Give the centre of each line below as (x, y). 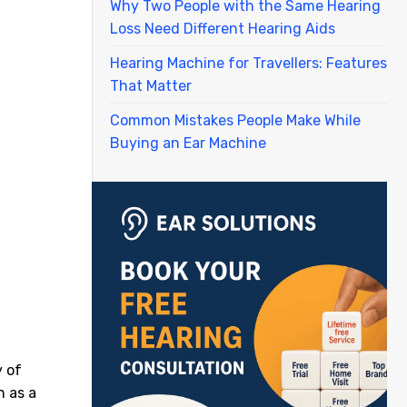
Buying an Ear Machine (188, 143)
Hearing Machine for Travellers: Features (248, 63)
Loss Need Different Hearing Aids (223, 28)
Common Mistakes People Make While (235, 120)
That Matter (151, 85)
